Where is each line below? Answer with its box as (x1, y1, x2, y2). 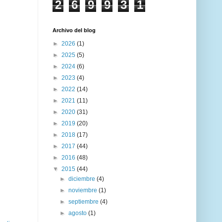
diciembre (68, 175, 97, 183)
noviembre (68, 187, 99, 194)
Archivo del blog (53, 27, 96, 34)
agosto (68, 210, 89, 217)
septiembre (68, 198, 101, 206)
